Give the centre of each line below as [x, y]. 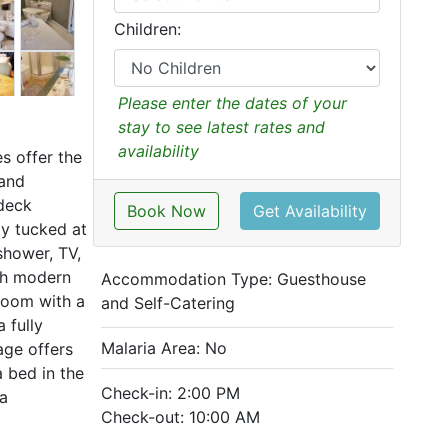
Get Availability [310, 211]
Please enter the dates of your [232, 103]
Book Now [166, 211]
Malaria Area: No [163, 348]
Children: [147, 29]
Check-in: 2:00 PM [170, 393]
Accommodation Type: [188, 279]
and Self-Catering [167, 303]
